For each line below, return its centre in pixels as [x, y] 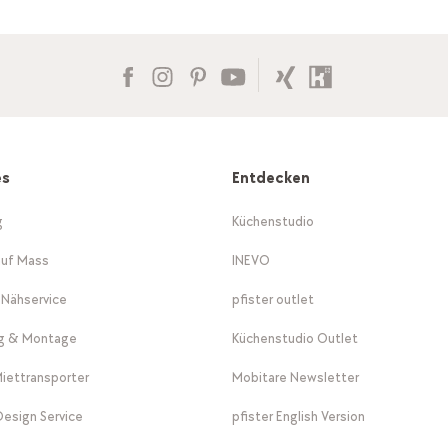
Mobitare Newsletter [296, 377]
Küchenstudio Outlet [295, 338]
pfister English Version [299, 416]
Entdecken [271, 178]
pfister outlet [273, 299]
